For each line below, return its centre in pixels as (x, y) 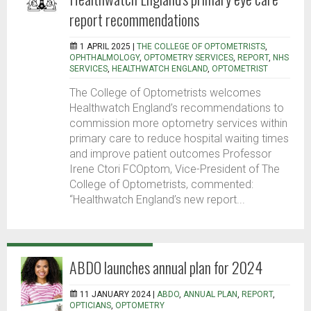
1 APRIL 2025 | (108, 47)
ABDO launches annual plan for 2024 (166, 268)
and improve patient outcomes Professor (170, 154)
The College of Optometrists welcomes (165, 93)
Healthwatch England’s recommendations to (177, 108)
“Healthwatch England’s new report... (157, 200)
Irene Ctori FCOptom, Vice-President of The (175, 169)
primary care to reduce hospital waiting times (179, 139)
